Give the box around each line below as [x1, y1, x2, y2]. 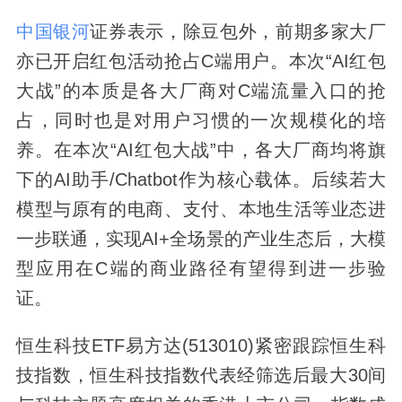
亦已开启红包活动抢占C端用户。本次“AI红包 [15, 51, 387, 72]
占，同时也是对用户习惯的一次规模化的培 [15, 110, 387, 131]
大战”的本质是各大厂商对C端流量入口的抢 [15, 81, 387, 101]
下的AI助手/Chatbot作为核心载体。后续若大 [15, 170, 387, 190]
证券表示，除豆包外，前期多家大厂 [90, 22, 387, 42]
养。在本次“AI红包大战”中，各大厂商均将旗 [15, 140, 387, 161]
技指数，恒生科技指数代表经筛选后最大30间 [15, 364, 387, 385]
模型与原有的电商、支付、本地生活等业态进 [15, 199, 387, 220]
